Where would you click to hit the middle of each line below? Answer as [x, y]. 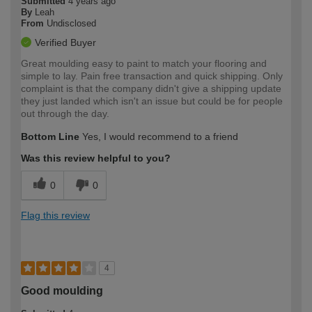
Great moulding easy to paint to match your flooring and [144, 63]
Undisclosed [71, 23]
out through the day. [65, 113]
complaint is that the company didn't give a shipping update [151, 88]
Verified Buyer [65, 42]
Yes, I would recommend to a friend [159, 136]
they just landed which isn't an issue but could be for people [152, 101]
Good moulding [62, 290]
